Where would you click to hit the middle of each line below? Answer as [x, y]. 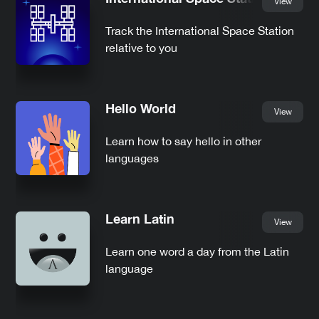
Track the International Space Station [200, 30]
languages [132, 158]
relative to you [141, 47]
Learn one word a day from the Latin [197, 251]
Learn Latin [140, 218]
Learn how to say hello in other [183, 141]
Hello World [141, 108]
